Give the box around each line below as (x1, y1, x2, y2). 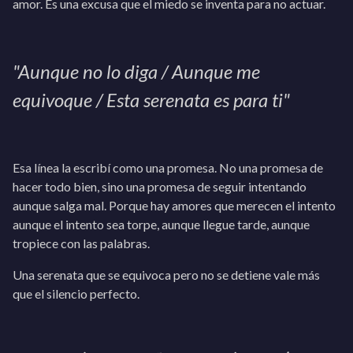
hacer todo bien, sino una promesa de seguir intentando (13, 179, 307, 194)
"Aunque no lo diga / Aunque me (13, 60, 260, 83)
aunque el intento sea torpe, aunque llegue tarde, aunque (13, 217, 310, 232)
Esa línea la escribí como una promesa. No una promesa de (13, 160, 323, 175)
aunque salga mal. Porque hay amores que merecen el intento (13, 198, 336, 213)
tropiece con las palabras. (13, 236, 150, 251)
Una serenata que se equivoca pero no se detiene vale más (13, 267, 320, 282)
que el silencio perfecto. (13, 286, 139, 301)
